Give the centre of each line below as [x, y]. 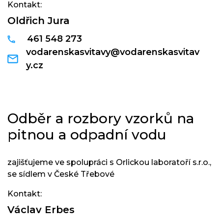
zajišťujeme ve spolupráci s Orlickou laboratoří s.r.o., [109, 162]
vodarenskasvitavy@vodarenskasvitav [113, 52]
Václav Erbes [41, 210]
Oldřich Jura [39, 21]
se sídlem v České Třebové [61, 174]
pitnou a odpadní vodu [87, 135]
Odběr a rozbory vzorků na [101, 118]
